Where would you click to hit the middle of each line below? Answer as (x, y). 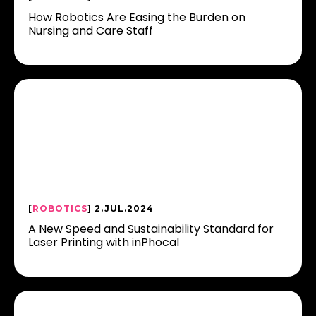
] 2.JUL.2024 (121, 208)
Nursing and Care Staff (91, 31)
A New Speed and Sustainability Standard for (151, 229)
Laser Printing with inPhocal (104, 242)
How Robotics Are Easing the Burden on (137, 17)
